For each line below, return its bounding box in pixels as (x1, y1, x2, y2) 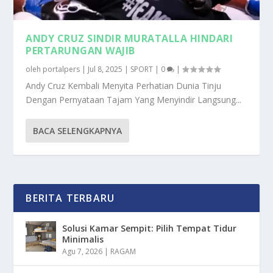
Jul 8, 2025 (88, 64, 123, 75)
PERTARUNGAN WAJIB (26, 44, 135, 58)
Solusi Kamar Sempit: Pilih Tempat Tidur (62, 222, 237, 235)
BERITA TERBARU (26, 191, 115, 205)
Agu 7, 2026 (62, 246, 103, 257)
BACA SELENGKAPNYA (33, 125, 122, 137)
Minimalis (62, 233, 104, 246)
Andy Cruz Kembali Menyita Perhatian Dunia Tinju (26, 80, 222, 92)
